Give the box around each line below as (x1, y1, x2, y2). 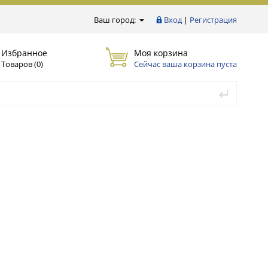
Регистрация (190, 14, 237, 25)
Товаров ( (1, 58, 36, 69)
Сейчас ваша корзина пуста (134, 58, 237, 69)
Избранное (1, 47, 47, 59)
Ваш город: (94, 14, 138, 25)
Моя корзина (134, 47, 188, 59)
